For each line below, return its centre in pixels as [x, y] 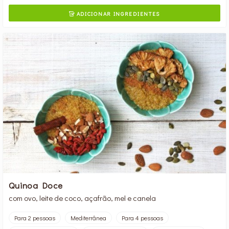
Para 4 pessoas [143, 217]
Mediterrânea [89, 217]
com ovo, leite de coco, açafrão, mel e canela [83, 198]
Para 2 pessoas [35, 217]
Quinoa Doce [36, 185]
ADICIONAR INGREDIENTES [117, 13]
